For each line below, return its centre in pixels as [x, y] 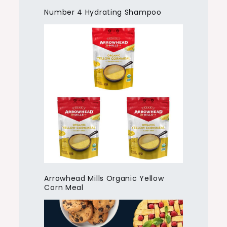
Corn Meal [64, 187]
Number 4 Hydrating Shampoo [103, 12]
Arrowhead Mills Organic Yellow [104, 178]
